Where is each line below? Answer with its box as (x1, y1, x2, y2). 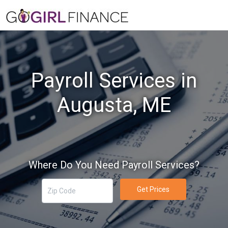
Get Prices (136, 185, 169, 193)
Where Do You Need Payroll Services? (28, 159, 199, 171)
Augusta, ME (57, 93, 171, 117)
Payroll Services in (31, 69, 197, 93)
